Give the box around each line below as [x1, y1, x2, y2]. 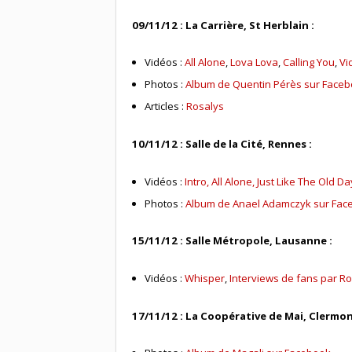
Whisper [185, 271, 225, 286]
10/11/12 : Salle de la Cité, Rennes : [131, 137, 312, 152]
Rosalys [186, 99, 225, 114]
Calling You [283, 55, 335, 70]
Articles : [145, 99, 187, 114]
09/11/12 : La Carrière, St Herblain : [131, 17, 314, 32]
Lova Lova [230, 55, 279, 70]
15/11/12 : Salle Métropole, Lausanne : [131, 233, 332, 248]
